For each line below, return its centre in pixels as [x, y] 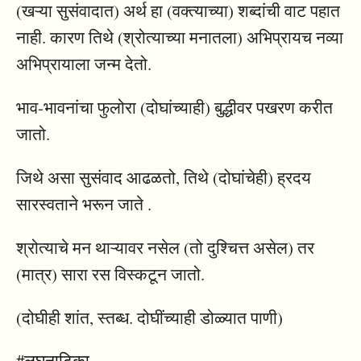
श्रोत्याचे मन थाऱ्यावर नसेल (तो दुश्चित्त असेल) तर [165, 247]
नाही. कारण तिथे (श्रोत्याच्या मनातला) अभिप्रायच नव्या [180, 37]
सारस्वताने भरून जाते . [84, 204]
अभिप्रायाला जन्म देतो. [84, 64]
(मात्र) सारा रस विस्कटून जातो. [110, 274]
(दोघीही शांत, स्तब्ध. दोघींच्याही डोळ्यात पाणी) [149, 317]
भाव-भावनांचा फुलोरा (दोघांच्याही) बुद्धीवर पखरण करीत [174, 108]
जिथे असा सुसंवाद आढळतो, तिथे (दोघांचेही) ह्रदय [164, 177]
